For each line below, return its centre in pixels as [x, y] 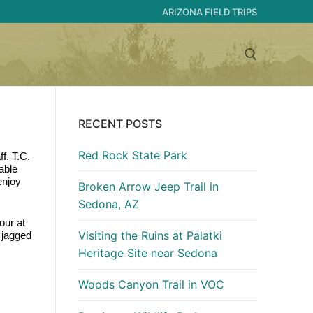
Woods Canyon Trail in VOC [151, 285]
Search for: [95, 114]
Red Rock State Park [133, 155]
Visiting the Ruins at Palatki [150, 236]
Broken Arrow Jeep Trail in [148, 187]
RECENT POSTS [120, 123]
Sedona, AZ [109, 204]
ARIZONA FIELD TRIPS [210, 12]
